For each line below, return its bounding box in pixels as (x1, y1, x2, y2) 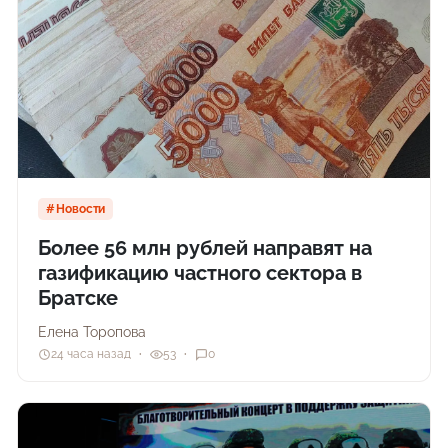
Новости (56, 201, 106, 216)
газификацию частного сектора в (38, 260, 363, 285)
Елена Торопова (38, 323, 147, 340)
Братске (38, 285, 119, 310)
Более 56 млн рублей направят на (38, 235, 373, 260)
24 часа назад (51, 347, 132, 362)
